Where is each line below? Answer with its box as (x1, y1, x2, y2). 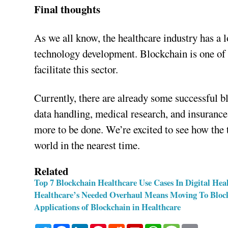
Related (34, 163, 69, 179)
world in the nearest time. (34, 137, 140, 152)
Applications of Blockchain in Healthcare (34, 201, 181, 214)
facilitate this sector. (34, 62, 119, 76)
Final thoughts (34, 1, 101, 17)
